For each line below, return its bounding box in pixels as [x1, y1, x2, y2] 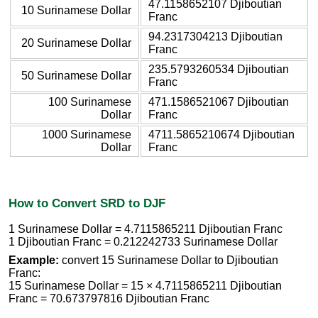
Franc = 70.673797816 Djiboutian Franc [9, 292, 209, 305]
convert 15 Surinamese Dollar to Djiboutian [59, 254, 278, 267]
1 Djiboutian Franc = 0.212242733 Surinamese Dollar [9, 236, 278, 248]
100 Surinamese [48, 95, 131, 108]
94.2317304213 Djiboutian [148, 30, 283, 43]
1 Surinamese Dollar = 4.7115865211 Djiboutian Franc [9, 223, 283, 236]
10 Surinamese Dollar [21, 4, 131, 16]
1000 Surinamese [42, 128, 131, 141]
